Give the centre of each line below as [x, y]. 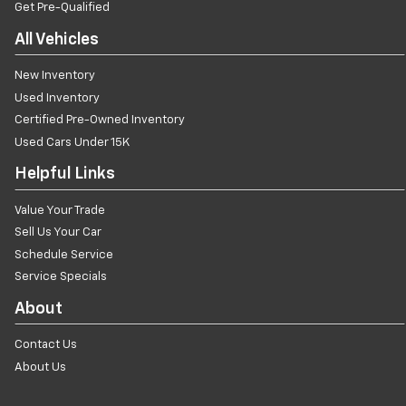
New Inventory [55, 76]
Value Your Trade [60, 210]
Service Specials [61, 277]
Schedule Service [64, 255]
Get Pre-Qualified [62, 8]
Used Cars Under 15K [72, 142]
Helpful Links [65, 174]
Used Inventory [57, 98]
